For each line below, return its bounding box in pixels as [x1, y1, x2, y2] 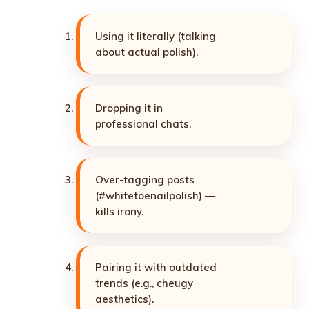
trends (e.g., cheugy [95, 277, 193, 290]
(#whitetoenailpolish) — [95, 189, 215, 203]
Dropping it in [95, 101, 163, 115]
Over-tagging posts [95, 173, 195, 187]
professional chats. [95, 117, 191, 131]
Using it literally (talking [95, 30, 216, 43]
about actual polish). [95, 46, 198, 59]
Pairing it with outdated [95, 261, 217, 275]
